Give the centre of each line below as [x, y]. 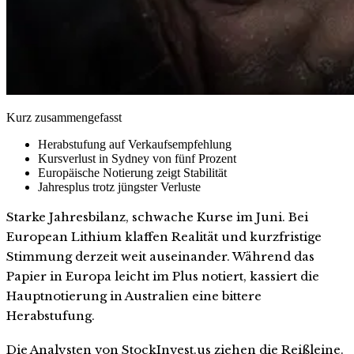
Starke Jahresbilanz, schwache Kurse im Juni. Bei [157, 217]
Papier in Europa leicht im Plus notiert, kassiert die [163, 276]
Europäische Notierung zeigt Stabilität [132, 172]
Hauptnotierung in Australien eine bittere [134, 296]
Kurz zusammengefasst [64, 117]
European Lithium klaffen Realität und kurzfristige [164, 236]
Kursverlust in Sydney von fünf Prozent [137, 158]
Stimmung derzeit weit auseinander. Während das [160, 256]
